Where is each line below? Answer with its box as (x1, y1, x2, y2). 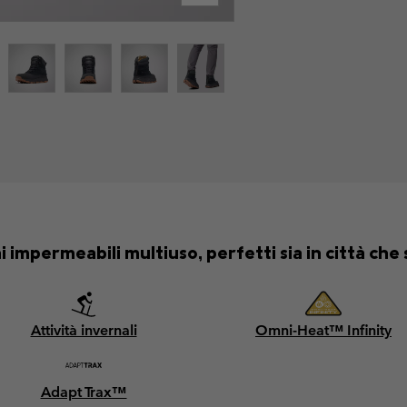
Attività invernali (30, 321, 137, 339)
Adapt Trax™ (40, 382, 127, 401)
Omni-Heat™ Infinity (255, 321, 392, 339)
